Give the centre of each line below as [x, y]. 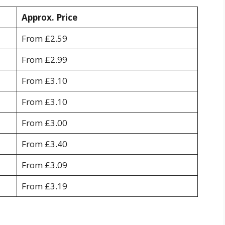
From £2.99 [44, 59]
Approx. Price [49, 17]
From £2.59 [44, 38]
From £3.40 [44, 144]
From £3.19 [44, 186]
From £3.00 [44, 123]
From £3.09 [44, 165]
